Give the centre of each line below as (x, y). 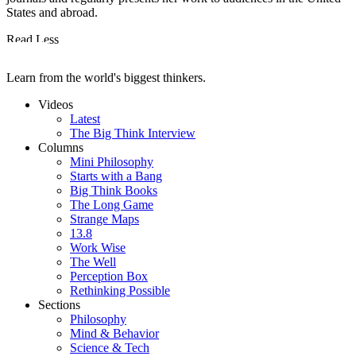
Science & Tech (110, 347)
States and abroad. (54, 12)
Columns (61, 147)
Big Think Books (114, 190)
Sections (59, 304)
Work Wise (98, 247)
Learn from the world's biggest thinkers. (106, 77)
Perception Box (109, 276)
